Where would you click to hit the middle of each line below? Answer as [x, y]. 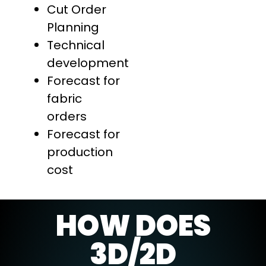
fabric [64, 99]
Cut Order [77, 10]
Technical [76, 45]
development [88, 63]
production [80, 152]
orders [67, 117]
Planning [73, 28]
